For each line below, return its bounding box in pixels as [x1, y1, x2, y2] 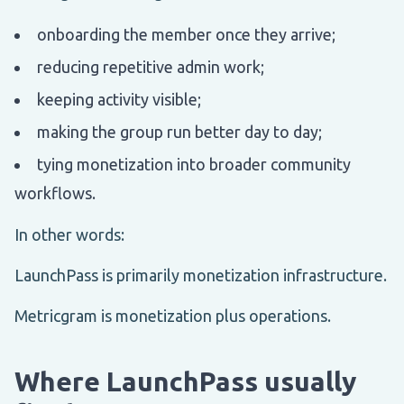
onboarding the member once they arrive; [37, 24, 335, 43]
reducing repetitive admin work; [37, 57, 264, 76]
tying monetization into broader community [37, 154, 351, 173]
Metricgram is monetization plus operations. [14, 306, 331, 325]
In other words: [14, 225, 124, 243]
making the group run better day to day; [37, 122, 322, 141]
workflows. [14, 183, 96, 202]
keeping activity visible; [37, 89, 201, 108]
